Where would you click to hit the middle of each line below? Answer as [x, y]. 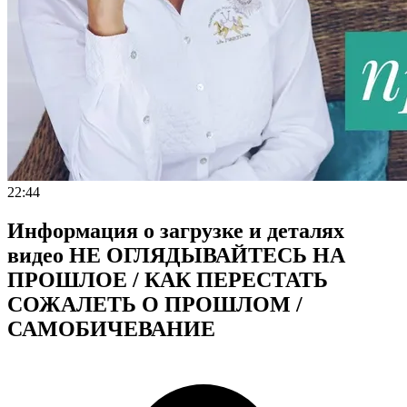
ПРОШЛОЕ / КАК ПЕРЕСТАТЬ [168, 280]
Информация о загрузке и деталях [176, 231]
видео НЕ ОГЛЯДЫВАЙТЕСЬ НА [176, 256]
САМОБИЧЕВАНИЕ [111, 329]
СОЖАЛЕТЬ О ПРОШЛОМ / [155, 305]
